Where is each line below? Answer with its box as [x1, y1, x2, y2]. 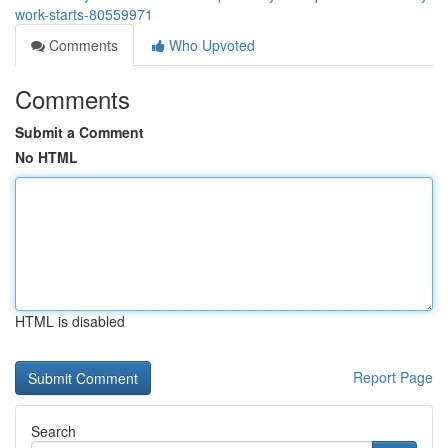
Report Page [353, 367, 433, 387]
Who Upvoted [165, 35, 255, 55]
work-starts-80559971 [15, 4, 153, 24]
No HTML [15, 147, 78, 167]
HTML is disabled [15, 311, 125, 331]
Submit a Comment [15, 122, 144, 142]
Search [31, 421, 76, 441]
